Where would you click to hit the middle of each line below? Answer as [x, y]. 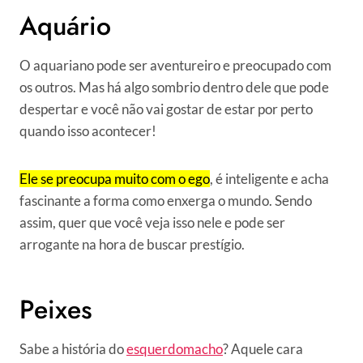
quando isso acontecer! [88, 131]
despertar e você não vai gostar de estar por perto [166, 109]
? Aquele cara [263, 349]
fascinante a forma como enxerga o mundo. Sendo [166, 201]
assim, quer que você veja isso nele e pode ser [152, 223]
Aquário [65, 26]
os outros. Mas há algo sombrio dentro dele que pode [174, 88]
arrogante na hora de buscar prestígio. [132, 245]
